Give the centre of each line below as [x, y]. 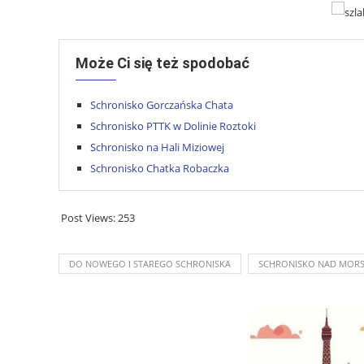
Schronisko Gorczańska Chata [162, 105]
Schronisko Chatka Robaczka [160, 169]
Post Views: [88, 218]
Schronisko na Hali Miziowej [157, 147]
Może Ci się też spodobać [162, 63]
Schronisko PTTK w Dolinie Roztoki [173, 126]
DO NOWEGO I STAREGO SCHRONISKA [150, 264]
